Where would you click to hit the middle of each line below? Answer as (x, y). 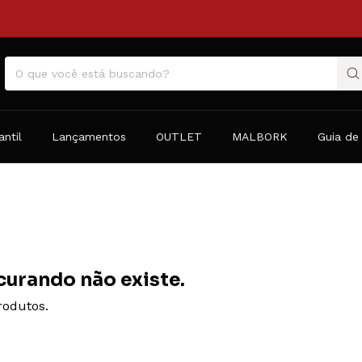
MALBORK (260, 137)
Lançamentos (89, 137)
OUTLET (179, 137)
